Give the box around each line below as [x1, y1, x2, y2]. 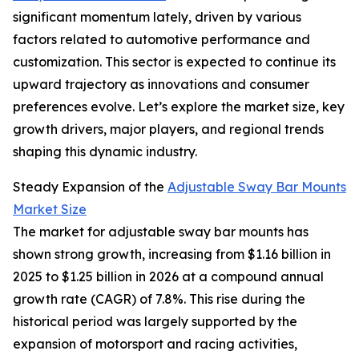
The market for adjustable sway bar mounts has [13, 224, 309, 240]
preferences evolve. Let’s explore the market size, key [13, 99, 345, 115]
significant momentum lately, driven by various [13, 9, 301, 26]
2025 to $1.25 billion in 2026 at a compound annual [13, 268, 324, 285]
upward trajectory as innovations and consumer [13, 76, 309, 93]
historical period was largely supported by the [13, 313, 297, 330]
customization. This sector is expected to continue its [13, 54, 336, 71]
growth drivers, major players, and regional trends [13, 121, 324, 138]
